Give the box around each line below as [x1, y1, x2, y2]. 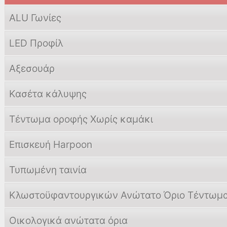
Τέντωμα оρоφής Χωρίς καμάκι [9, 113, 153, 125]
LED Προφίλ [9, 37, 63, 49]
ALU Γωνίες [9, 12, 61, 24]
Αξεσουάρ [9, 62, 55, 74]
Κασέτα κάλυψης [9, 88, 87, 100]
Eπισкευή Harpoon [9, 138, 92, 150]
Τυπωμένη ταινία [9, 164, 87, 176]
